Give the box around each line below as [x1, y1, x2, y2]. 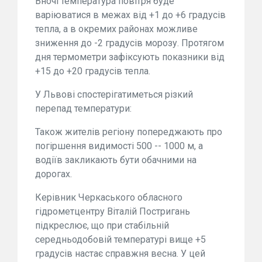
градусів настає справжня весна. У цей [35, 248, 205, 260]
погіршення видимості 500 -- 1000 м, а [35, 140, 203, 152]
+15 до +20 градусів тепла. [35, 65, 150, 77]
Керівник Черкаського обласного [35, 192, 182, 204]
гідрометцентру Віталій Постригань [35, 206, 190, 218]
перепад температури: [35, 103, 132, 115]
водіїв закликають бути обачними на [35, 154, 196, 166]
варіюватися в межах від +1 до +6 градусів [35, 9, 226, 21]
